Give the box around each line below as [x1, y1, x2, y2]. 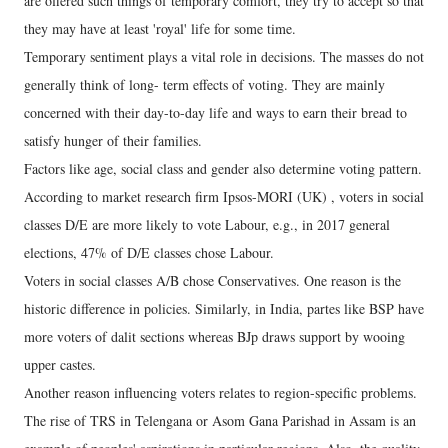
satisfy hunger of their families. [24, 131, 202, 151]
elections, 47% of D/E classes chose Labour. [24, 243, 274, 263]
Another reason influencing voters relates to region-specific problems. [24, 383, 417, 403]
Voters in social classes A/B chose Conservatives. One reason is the [24, 271, 401, 291]
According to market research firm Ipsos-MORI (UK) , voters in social [24, 187, 424, 207]
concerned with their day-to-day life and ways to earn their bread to [24, 103, 407, 123]
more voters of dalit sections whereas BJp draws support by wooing [24, 327, 405, 347]
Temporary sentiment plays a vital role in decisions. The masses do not [24, 47, 424, 67]
